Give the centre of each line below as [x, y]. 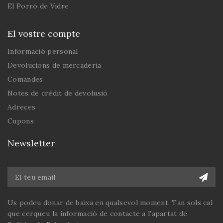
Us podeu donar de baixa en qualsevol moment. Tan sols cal [110, 202]
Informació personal [43, 51]
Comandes [25, 79]
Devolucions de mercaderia [55, 65]
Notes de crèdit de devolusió [58, 93]
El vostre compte [44, 33]
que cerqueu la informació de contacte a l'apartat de [98, 213]
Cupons [21, 121]
